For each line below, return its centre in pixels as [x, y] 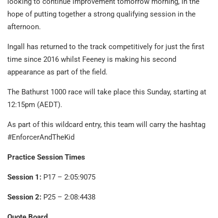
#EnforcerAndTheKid [41, 137]
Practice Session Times [46, 157]
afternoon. [24, 27]
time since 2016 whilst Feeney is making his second [92, 60]
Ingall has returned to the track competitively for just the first [106, 47]
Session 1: [25, 177]
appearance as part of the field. [57, 72]
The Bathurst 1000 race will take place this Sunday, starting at [107, 92]
